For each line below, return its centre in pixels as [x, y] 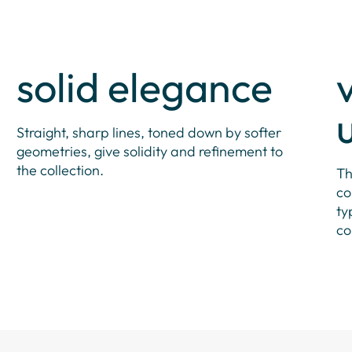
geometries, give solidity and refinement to [150, 152]
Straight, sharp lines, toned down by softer [149, 133]
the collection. [60, 170]
